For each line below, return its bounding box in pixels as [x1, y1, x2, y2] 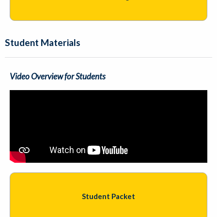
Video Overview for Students [10, 71, 106, 81]
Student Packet [82, 192, 135, 201]
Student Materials [5, 36, 80, 48]
